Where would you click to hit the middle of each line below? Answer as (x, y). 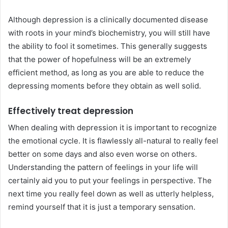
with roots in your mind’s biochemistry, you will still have (109, 33)
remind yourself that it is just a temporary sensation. (102, 207)
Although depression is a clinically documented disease (108, 19)
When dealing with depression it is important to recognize (112, 127)
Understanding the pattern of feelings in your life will (103, 167)
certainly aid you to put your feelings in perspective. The (110, 180)
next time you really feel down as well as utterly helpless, (111, 194)
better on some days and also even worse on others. (103, 154)
